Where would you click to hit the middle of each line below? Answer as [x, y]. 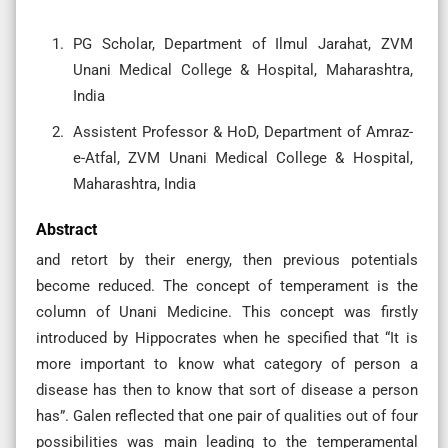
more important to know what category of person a [227, 363]
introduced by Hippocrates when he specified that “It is [227, 337]
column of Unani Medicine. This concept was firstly [227, 311]
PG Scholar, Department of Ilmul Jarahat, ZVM [243, 43]
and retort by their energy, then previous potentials [227, 259]
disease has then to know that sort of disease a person [227, 389]
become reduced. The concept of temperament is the [227, 285]
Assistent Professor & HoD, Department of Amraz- [243, 131]
